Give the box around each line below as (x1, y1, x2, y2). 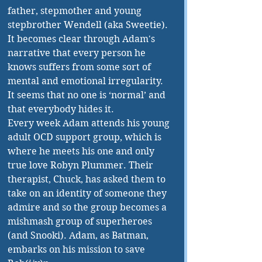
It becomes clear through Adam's (8, 33, 157, 44)
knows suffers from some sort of (8, 61, 153, 73)
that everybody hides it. (8, 104, 116, 115)
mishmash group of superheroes (8, 216, 154, 227)
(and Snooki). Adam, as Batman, (8, 230, 151, 241)
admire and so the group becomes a (8, 202, 169, 213)
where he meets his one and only (8, 146, 157, 157)
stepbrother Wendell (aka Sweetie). (8, 19, 170, 30)
